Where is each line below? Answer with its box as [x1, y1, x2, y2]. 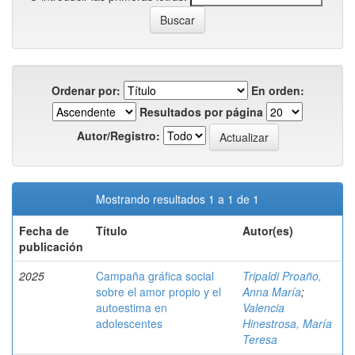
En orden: [250, 82, 304, 98]
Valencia [242, 300, 284, 315]
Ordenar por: [51, 82, 120, 98]
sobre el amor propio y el [96, 284, 221, 300]
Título [96, 223, 128, 239]
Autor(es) [242, 223, 293, 239]
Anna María [242, 284, 301, 300]
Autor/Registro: [76, 127, 160, 143]
